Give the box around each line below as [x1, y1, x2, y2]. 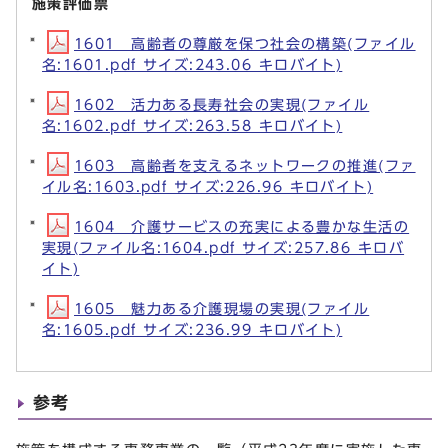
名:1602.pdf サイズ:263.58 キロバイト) [42, 117, 343, 133]
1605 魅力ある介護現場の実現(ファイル [74, 300, 370, 316]
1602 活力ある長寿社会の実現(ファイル [74, 96, 370, 112]
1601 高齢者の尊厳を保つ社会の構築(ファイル [74, 35, 416, 51]
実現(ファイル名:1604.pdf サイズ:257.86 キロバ [42, 239, 405, 255]
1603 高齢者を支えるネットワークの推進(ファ [74, 157, 416, 173]
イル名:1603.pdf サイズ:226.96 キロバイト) [42, 178, 374, 194]
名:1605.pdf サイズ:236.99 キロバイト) [42, 321, 343, 337]
